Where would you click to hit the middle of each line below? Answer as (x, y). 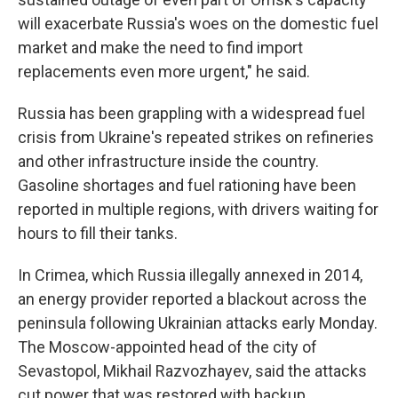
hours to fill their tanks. (98, 233)
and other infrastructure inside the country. (168, 161)
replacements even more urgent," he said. (164, 72)
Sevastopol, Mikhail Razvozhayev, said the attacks (192, 371)
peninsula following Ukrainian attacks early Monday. (198, 323)
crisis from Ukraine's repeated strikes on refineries (196, 137)
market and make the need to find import (160, 48)
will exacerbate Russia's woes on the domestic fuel (198, 24)
